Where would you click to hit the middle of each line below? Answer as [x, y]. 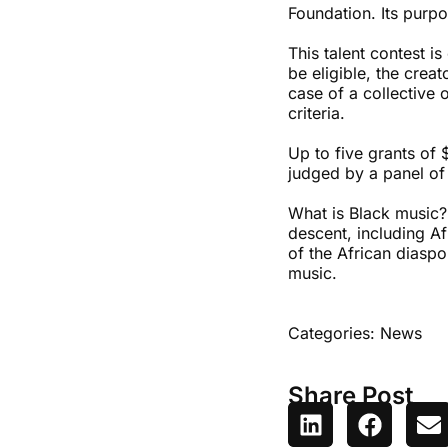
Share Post [350, 395]
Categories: [334, 333]
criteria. [316, 113]
